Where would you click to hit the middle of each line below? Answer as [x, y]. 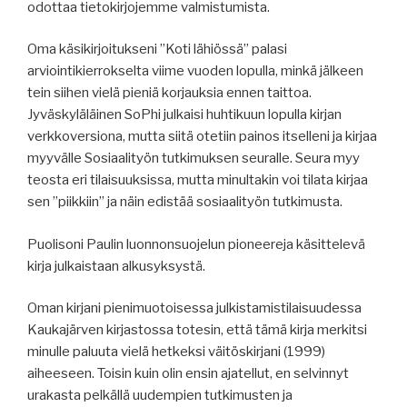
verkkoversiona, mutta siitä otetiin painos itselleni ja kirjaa [202, 136]
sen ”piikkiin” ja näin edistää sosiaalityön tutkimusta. [185, 202]
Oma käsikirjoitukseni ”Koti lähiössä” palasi [157, 49]
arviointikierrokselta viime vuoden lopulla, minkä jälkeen [195, 71]
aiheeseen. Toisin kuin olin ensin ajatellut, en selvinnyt [188, 373]
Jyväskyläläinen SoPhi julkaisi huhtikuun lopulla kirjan [184, 114]
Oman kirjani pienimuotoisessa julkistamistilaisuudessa [194, 308]
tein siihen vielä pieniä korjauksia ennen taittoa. [169, 93]
